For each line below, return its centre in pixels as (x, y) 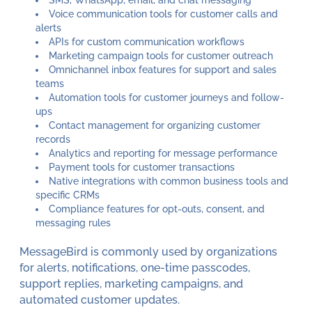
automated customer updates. (99, 299)
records (53, 139)
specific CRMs (68, 195)
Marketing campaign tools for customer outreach (161, 55)
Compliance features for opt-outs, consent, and (156, 209)
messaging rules (73, 223)
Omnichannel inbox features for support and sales (162, 69)
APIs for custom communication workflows (146, 41)
